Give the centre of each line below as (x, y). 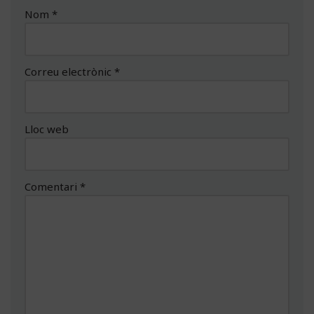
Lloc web (47, 129)
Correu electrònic (69, 71)
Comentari (52, 186)
